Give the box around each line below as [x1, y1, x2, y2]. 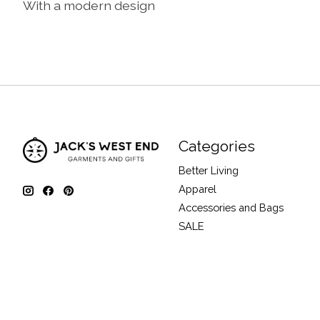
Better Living [178, 164, 239, 176]
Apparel [178, 183, 216, 196]
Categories [178, 136, 255, 155]
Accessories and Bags [178, 201, 284, 214]
